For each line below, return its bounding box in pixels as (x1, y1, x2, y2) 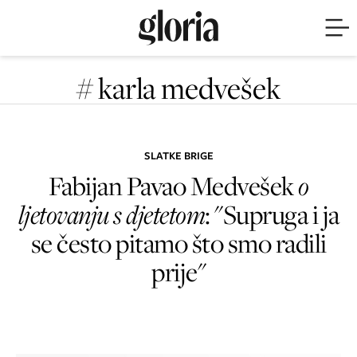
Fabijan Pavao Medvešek (48, 168, 298, 202)
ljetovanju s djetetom (18, 197, 205, 231)
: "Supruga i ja (205, 197, 339, 231)
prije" (151, 254, 206, 288)
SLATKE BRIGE (143, 148, 214, 163)
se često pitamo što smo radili (30, 226, 327, 260)
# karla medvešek (76, 68, 281, 108)
